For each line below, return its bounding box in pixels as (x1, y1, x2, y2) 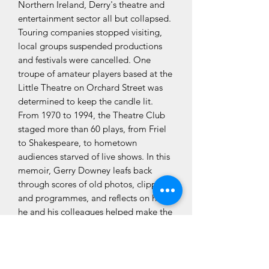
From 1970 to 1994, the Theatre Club (18, 109, 165, 121)
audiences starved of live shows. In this (18, 150, 170, 162)
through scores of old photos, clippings (18, 178, 173, 190)
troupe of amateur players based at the (18, 67, 172, 79)
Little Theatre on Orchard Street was (18, 81, 163, 93)
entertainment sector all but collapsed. (18, 12, 171, 24)
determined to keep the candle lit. (18, 95, 153, 107)
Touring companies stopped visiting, (18, 26, 162, 38)
